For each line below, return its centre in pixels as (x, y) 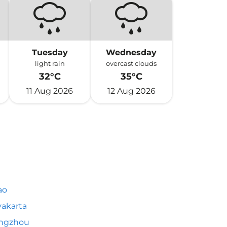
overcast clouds (131, 63)
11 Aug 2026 (50, 91)
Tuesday (50, 52)
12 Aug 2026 (131, 91)
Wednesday (131, 52)
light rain (50, 63)
